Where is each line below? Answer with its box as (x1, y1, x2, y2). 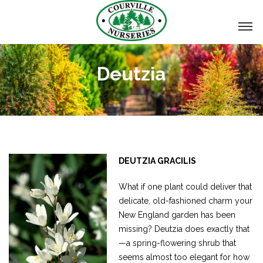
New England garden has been (119, 210, 236, 220)
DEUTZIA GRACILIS (119, 156, 197, 166)
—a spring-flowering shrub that (119, 238, 237, 248)
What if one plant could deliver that (119, 182, 252, 192)
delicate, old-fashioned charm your (119, 196, 253, 206)
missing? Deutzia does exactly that (119, 224, 250, 234)
